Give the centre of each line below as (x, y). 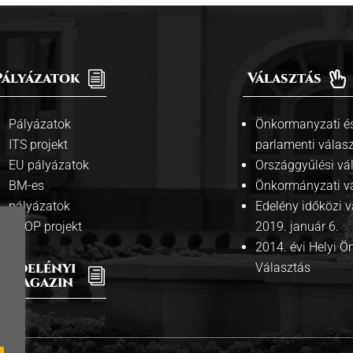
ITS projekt (38, 144)
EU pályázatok (49, 165)
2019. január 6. (297, 226)
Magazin (41, 282)
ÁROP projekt (45, 226)
